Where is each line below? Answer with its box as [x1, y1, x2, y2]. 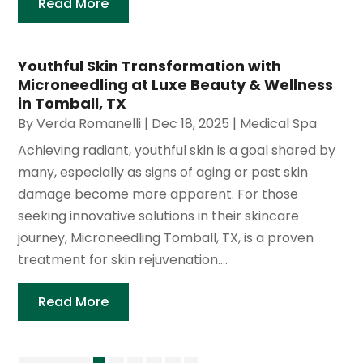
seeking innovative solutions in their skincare [18, 207, 300, 226]
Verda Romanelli [36, 114, 142, 134]
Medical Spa [240, 114, 318, 134]
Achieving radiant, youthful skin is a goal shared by [18, 141, 336, 160]
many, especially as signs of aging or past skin [18, 163, 309, 182]
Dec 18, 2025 [152, 114, 230, 134]
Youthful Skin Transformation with [18, 56, 282, 77]
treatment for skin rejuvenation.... [18, 250, 228, 270]
